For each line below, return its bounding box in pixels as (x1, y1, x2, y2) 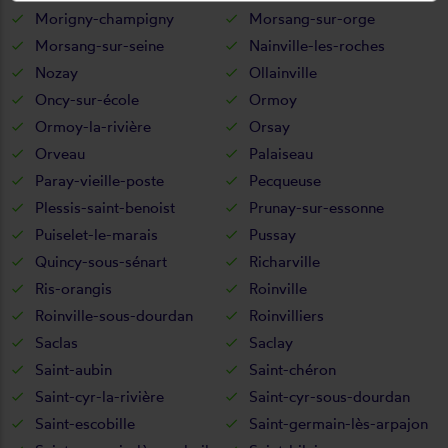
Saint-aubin (35, 359, 112, 379)
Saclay (249, 332, 293, 352)
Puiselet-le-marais (35, 224, 158, 244)
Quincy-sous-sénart (35, 251, 167, 271)
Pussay (249, 224, 296, 244)
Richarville (249, 251, 320, 271)
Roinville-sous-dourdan (35, 305, 193, 325)
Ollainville (249, 62, 317, 82)
